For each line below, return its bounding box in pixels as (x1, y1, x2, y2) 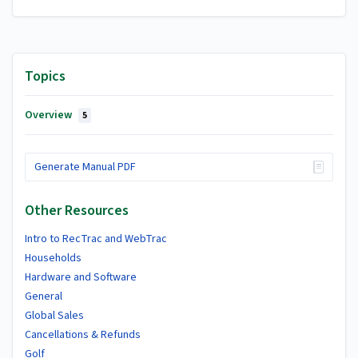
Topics (25, 66, 66, 86)
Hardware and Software (25, 268, 137, 285)
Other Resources (25, 200, 129, 221)
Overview (25, 106, 74, 123)
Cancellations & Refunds (25, 326, 141, 343)
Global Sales (25, 307, 84, 324)
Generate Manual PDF (34, 159, 136, 176)
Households (25, 249, 82, 266)
